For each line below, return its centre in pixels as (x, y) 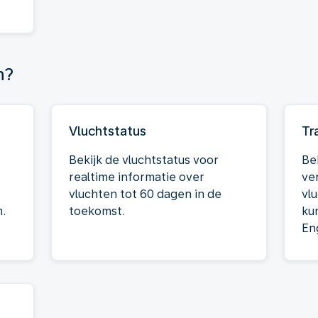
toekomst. (97, 211)
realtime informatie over (137, 177)
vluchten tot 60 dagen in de (145, 194)
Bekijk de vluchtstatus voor (144, 160)
